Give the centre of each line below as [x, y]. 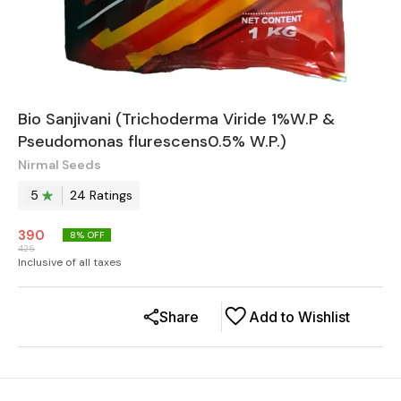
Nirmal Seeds [60, 164]
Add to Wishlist [299, 316]
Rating [106, 196]
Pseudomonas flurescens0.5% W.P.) [152, 141]
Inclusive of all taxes [70, 262]
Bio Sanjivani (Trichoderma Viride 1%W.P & [176, 119]
